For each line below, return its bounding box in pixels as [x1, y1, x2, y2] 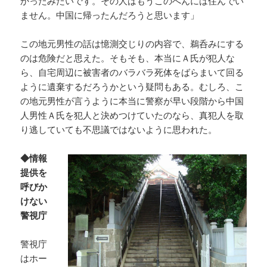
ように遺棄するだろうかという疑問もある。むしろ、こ [20, 80, 244, 93]
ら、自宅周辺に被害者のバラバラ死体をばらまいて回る [20, 66, 244, 79]
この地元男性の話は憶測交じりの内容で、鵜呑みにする [20, 38, 244, 50]
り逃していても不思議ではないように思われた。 [20, 123, 218, 136]
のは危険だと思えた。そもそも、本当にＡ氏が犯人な [20, 52, 235, 64]
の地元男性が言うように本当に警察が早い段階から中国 [20, 95, 244, 107]
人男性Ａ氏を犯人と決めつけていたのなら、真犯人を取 [20, 109, 244, 122]
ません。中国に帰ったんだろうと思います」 [20, 9, 200, 21]
